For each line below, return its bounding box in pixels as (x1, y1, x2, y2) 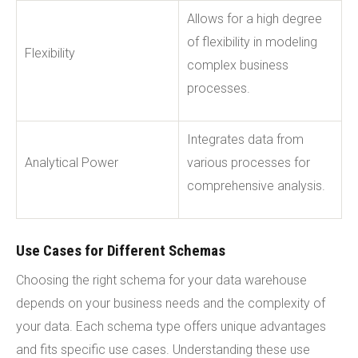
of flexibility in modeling (187, 34, 317, 50)
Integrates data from (187, 131, 304, 147)
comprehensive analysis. (187, 177, 325, 193)
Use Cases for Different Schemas (16, 241, 225, 260)
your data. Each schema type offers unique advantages (16, 318, 326, 334)
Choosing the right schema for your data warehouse (16, 272, 307, 288)
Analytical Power (25, 154, 118, 170)
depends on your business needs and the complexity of (16, 295, 325, 311)
